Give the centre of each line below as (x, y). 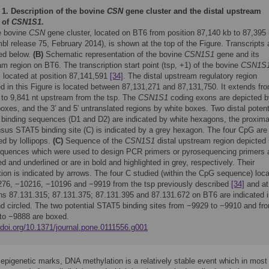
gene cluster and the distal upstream (192, 11)
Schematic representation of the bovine (114, 54)
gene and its (237, 54)
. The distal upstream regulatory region (190, 76)
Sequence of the (94, 141)
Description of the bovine (59, 11)
